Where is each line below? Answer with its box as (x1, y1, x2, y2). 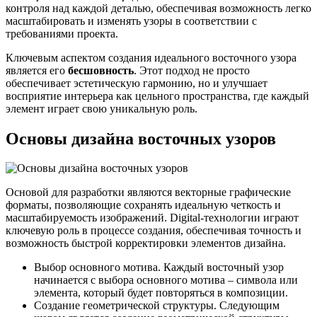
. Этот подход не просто (134, 64, 250, 76)
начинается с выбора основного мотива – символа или (34, 274, 298, 287)
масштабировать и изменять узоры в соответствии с (6, 14, 257, 27)
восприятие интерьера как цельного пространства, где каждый (6, 89, 309, 102)
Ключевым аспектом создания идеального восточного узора (6, 51, 296, 64)
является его (6, 64, 68, 76)
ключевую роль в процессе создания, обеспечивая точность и (6, 224, 301, 237)
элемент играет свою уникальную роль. (6, 102, 197, 115)
